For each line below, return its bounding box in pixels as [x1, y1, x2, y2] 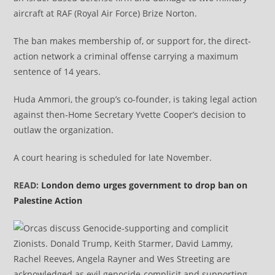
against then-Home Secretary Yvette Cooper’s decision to [14, 108, 246, 120]
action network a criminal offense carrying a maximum [14, 50, 239, 62]
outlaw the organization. [14, 123, 114, 136]
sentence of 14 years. [14, 65, 101, 77]
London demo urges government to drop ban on [41, 179, 248, 191]
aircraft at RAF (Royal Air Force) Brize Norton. [14, 7, 198, 19]
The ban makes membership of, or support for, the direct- [14, 34, 252, 47]
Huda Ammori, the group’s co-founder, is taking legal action [14, 93, 258, 105]
